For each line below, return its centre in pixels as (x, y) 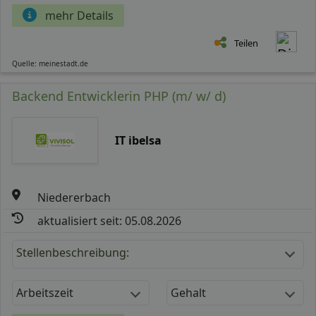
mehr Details (79, 15)
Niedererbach (74, 197)
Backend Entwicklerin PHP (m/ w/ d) (119, 96)
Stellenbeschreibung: (73, 252)
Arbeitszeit (45, 292)
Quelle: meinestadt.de (50, 63)
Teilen (246, 43)
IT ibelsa (138, 140)
